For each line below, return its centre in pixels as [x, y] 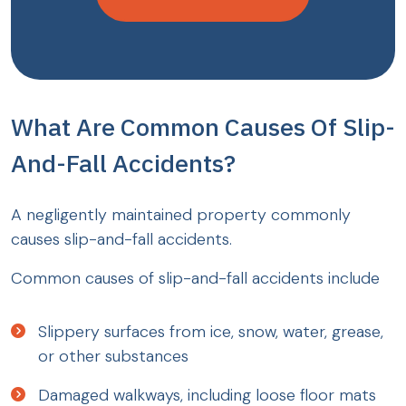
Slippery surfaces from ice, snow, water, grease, [211, 332]
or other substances [113, 357]
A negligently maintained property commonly [181, 215]
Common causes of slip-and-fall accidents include [195, 279]
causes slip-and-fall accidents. [121, 240]
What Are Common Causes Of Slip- [203, 127]
